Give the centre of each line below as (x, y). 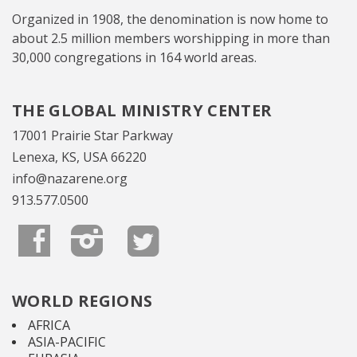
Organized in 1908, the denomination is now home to (170, 20)
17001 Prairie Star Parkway (92, 136)
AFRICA (49, 326)
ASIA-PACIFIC (67, 342)
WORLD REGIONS (82, 301)
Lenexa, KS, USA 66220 (79, 157)
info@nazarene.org (70, 179)
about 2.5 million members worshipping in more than (171, 39)
